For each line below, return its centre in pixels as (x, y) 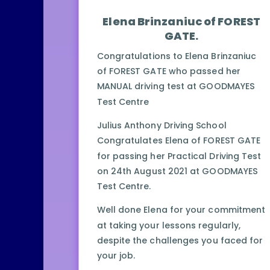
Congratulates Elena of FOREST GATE (179, 141)
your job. (116, 256)
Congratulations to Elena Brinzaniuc (177, 56)
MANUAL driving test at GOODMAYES (176, 86)
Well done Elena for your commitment (181, 210)
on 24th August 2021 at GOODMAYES (177, 171)
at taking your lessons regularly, (168, 225)
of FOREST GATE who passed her (168, 71)
